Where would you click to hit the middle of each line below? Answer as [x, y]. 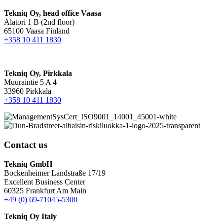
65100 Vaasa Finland [37, 31]
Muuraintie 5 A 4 [30, 82]
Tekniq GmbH [28, 164]
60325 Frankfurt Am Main [45, 190]
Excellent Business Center [45, 182]
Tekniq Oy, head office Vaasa [53, 13]
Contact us [26, 145]
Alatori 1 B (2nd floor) [39, 22]
